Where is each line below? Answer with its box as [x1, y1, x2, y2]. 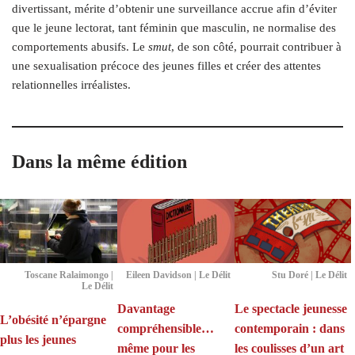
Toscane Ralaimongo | [24, 269, 113, 281]
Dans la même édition [12, 151, 187, 173]
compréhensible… [116, 321, 214, 335]
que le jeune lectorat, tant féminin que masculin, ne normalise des [12, 21, 336, 35]
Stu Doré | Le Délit [272, 269, 348, 281]
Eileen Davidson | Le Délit [125, 269, 231, 281]
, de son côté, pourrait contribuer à [171, 40, 342, 54]
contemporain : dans [234, 321, 345, 335]
